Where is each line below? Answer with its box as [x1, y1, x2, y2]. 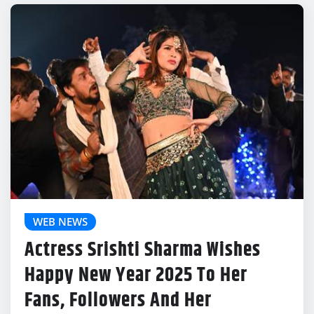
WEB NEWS [33, 214, 88, 229]
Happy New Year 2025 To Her [25, 261, 247, 291]
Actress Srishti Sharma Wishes [25, 235, 261, 266]
